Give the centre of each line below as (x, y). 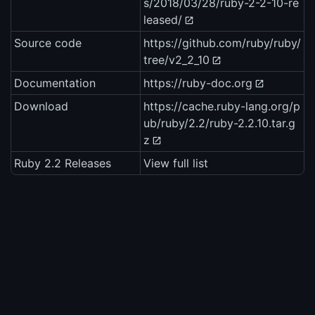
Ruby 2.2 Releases (63, 163)
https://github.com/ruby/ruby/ (222, 43)
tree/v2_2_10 (176, 60)
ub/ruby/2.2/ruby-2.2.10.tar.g (219, 123)
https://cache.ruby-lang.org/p (222, 107)
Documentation (55, 83)
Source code (48, 43)
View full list (176, 163)
